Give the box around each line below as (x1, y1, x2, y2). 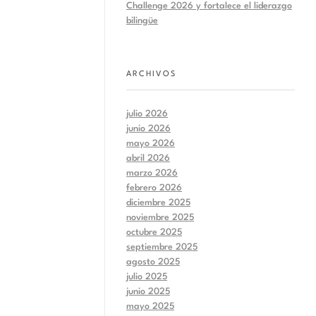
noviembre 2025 (126, 212, 194, 222)
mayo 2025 (126, 301, 174, 311)
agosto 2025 (126, 257, 180, 267)
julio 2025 (126, 272, 167, 281)
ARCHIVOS (126, 70, 176, 78)
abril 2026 (126, 153, 170, 163)
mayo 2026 (126, 138, 175, 148)
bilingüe (126, 16, 158, 25)
